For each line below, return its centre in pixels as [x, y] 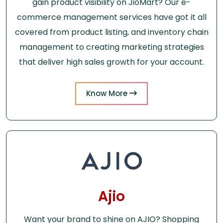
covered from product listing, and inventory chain [111, 32]
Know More [108, 93]
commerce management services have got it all [111, 17]
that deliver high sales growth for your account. [111, 62]
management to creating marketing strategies [111, 47]
